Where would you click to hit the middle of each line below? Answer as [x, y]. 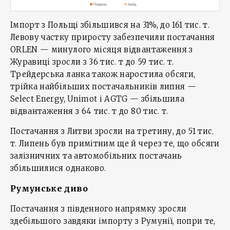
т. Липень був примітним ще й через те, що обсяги [115, 144]
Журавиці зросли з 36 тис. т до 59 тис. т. [92, 62]
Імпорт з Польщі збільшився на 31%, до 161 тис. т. [110, 25]
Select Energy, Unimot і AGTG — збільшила [97, 99]
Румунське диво [49, 189]
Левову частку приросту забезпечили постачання [113, 37]
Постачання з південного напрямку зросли [99, 209]
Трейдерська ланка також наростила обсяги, [103, 74]
